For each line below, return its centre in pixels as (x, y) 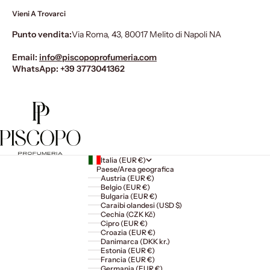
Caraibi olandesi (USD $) (141, 205)
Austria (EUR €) (127, 178)
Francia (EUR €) (127, 259)
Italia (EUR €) (123, 160)
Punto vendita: (42, 35)
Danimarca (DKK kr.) (135, 241)
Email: (25, 58)
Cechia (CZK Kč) (128, 214)
